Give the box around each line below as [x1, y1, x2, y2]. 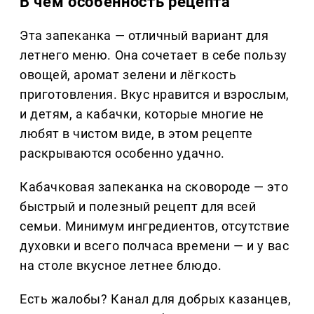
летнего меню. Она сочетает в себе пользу [20, 48, 287, 63]
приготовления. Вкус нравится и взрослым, [20, 87, 289, 102]
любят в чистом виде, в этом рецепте [20, 126, 253, 142]
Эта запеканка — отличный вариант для [20, 28, 269, 43]
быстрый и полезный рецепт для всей [20, 199, 257, 214]
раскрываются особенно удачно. [20, 146, 225, 161]
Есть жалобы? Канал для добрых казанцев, [20, 292, 292, 307]
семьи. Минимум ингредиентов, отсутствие [20, 219, 290, 234]
